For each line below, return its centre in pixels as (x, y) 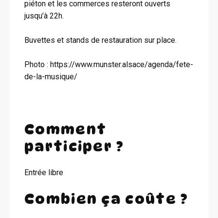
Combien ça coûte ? (107, 199)
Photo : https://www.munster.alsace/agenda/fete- (109, 64)
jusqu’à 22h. (44, 16)
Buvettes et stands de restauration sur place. (100, 40)
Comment (66, 129)
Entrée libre (44, 172)
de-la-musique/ (51, 77)
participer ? (74, 146)
